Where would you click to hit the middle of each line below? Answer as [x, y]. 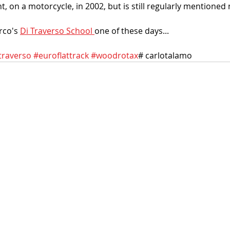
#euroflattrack [61, 56]
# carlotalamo [165, 56]
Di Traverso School [57, 31]
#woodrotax [114, 56]
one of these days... [132, 31]
